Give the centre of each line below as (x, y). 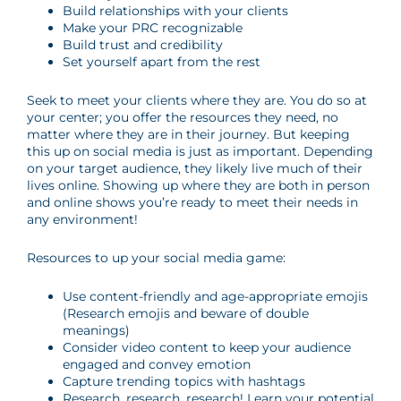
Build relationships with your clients (175, 11)
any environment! (82, 219)
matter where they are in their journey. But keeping (188, 134)
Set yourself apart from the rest (162, 62)
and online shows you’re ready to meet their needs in (192, 202)
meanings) (96, 330)
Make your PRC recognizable (153, 28)
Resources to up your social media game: (156, 258)
